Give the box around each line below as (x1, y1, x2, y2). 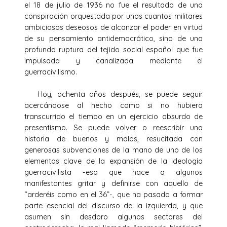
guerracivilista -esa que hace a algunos (24, 167, 203, 177)
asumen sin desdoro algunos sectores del (24, 212, 203, 221)
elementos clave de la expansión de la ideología (24, 156, 203, 166)
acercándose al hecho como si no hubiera (24, 100, 203, 110)
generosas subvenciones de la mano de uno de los (24, 145, 203, 155)
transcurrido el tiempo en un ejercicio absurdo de (24, 111, 203, 121)
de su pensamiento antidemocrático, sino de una (24, 33, 203, 43)
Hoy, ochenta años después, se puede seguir (24, 89, 203, 99)
